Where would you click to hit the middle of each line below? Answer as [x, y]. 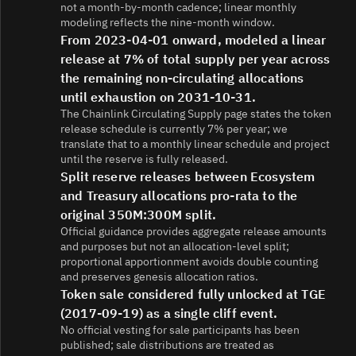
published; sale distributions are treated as [167, 345]
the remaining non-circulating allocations [182, 78]
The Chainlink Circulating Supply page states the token [196, 114]
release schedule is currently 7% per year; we [174, 129]
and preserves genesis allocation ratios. [159, 277]
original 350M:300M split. [139, 215]
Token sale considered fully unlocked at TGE [193, 294]
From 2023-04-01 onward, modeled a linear [193, 40]
